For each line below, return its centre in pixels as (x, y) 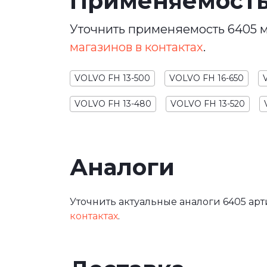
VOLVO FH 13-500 (112, 78)
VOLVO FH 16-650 (207, 78)
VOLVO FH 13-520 (208, 103)
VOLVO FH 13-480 (113, 103)
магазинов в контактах (136, 47)
